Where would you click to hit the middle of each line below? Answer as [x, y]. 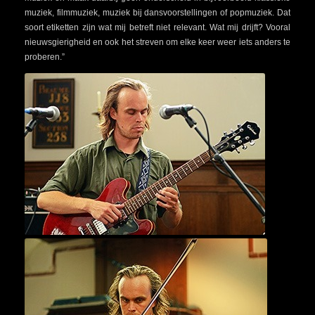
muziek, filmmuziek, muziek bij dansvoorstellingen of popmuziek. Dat [157, 12]
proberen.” [45, 57]
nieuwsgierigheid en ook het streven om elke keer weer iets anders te [157, 42]
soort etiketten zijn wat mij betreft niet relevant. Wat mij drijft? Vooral [157, 27]
